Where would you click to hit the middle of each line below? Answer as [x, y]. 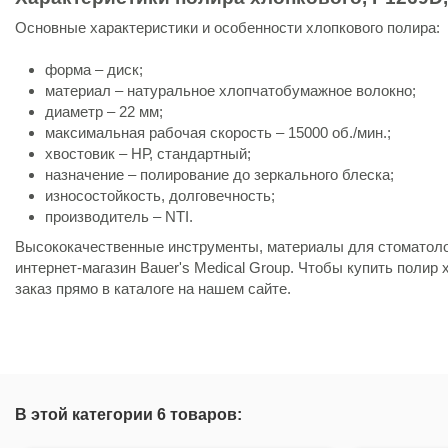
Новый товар [142, 309]
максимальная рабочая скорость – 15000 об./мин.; [218, 132]
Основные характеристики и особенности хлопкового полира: [227, 27]
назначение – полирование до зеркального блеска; [219, 174]
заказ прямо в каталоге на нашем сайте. [153, 288]
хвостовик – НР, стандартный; [148, 153]
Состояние [54, 309]
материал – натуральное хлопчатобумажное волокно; [230, 90]
